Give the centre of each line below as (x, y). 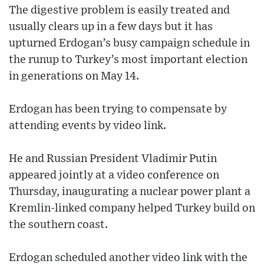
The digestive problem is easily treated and (119, 11)
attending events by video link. (88, 126)
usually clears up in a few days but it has (111, 27)
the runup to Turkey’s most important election (128, 60)
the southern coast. (58, 225)
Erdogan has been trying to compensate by (118, 110)
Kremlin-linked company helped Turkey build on (132, 209)
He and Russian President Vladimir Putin (113, 159)
